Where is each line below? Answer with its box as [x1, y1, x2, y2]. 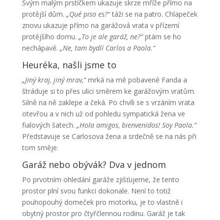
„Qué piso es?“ [66, 9, 110, 19]
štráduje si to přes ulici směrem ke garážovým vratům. [22, 86, 195, 96]
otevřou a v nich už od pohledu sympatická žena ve [22, 109, 185, 119]
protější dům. [22, 9, 66, 19]
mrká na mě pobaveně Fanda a [85, 75, 187, 85]
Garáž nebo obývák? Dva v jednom [22, 159, 166, 171]
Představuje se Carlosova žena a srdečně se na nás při [22, 132, 196, 141]
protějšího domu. [22, 32, 79, 42]
